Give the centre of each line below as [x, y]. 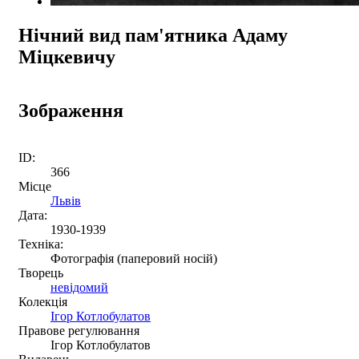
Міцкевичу [67, 56]
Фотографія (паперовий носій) [134, 258]
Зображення [71, 110]
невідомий [79, 287]
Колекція [43, 301]
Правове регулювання [79, 330]
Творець [41, 272]
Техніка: [41, 244]
